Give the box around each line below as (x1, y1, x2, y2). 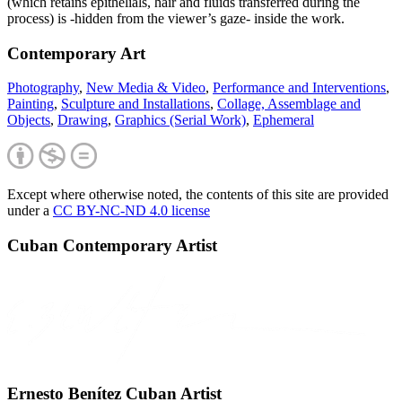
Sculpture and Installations (61, 96, 210, 112)
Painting (7, 96, 54, 112)
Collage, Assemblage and (217, 96, 361, 112)
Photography (7, 80, 79, 96)
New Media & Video (86, 80, 205, 96)
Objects (7, 112, 50, 128)
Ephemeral (253, 112, 314, 128)
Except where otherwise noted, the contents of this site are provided (7, 187, 389, 203)
